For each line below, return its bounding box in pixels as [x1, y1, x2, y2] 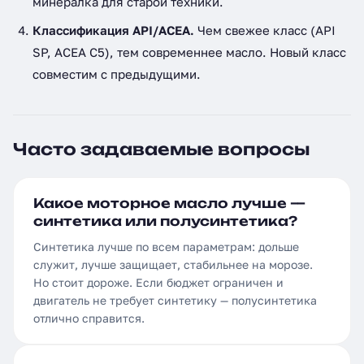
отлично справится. [33, 311, 145, 325]
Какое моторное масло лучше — [33, 195, 305, 211]
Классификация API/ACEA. [32, 23, 194, 37]
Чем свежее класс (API [194, 23, 336, 37]
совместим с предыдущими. [32, 67, 201, 81]
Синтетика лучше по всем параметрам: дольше [33, 240, 299, 253]
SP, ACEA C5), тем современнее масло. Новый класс [32, 45, 346, 59]
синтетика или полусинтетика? [33, 213, 297, 229]
